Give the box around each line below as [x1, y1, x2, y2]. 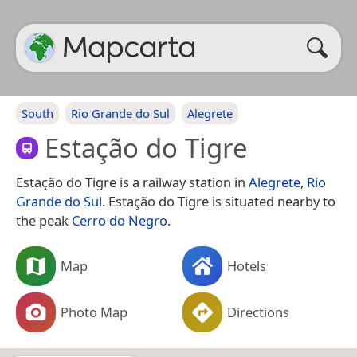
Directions [227, 302, 289, 321]
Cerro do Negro [72, 210, 167, 229]
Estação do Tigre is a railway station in [16, 172, 249, 191]
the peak [16, 210, 72, 229]
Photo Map [61, 302, 127, 321]
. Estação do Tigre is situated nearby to [102, 191, 335, 210]
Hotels [227, 256, 266, 275]
